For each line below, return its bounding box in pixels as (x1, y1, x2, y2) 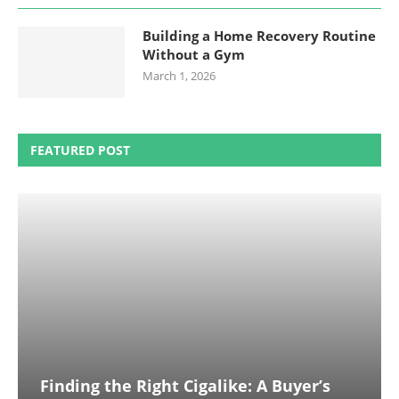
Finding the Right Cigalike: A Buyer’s (40, 374, 330, 396)
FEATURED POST (30, 141, 130, 159)
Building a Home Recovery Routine (142, 26, 376, 45)
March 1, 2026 (142, 67, 216, 84)
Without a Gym (142, 45, 245, 63)
